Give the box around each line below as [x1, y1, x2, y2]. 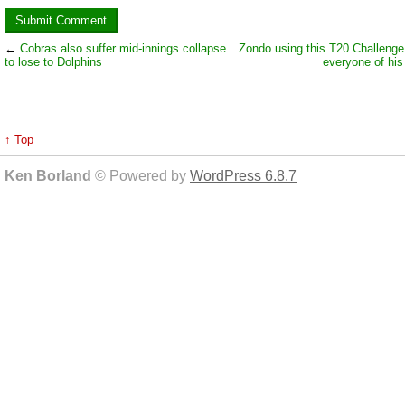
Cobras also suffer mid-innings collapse [20, 41, 226, 55]
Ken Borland [5, 167, 95, 184]
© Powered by [95, 167, 190, 184]
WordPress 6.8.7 [190, 167, 297, 184]
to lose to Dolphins [5, 54, 102, 69]
